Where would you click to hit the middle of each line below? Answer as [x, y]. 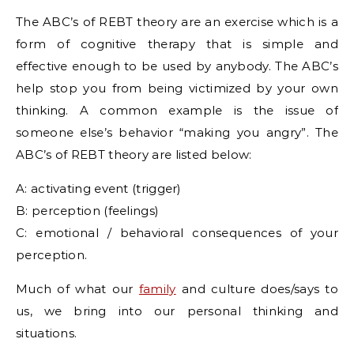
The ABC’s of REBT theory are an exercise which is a [177, 22]
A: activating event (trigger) [99, 189]
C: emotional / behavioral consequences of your [177, 233]
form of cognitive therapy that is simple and [177, 44]
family [157, 289]
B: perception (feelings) [88, 211]
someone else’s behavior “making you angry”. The [177, 133]
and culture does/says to [257, 289]
